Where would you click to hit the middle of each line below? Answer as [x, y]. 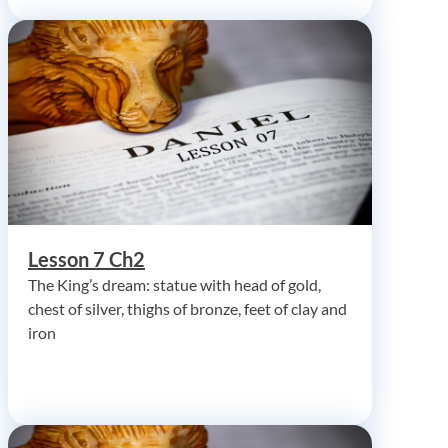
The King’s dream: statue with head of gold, [174, 284]
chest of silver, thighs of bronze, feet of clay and [187, 308]
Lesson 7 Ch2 [86, 258]
